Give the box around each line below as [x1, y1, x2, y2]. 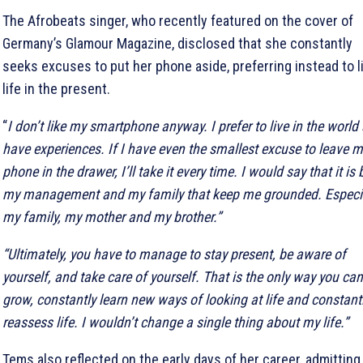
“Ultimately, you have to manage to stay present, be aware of [2, 245, 346, 263]
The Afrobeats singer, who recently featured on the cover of [2, 11, 353, 29]
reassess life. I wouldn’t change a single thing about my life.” [2, 313, 348, 331]
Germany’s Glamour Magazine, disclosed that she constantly [2, 34, 352, 52]
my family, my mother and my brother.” [2, 207, 221, 225]
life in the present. [2, 79, 110, 97]
